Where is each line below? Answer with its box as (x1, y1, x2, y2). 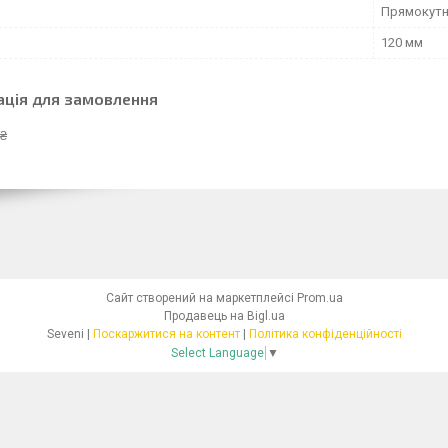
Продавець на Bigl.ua (163, 309, 285, 324)
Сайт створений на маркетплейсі (105, 291, 297, 306)
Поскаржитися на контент (92, 327, 240, 342)
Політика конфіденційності (248, 327, 402, 342)
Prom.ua (296, 291, 343, 306)
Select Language (170, 346, 264, 361)
